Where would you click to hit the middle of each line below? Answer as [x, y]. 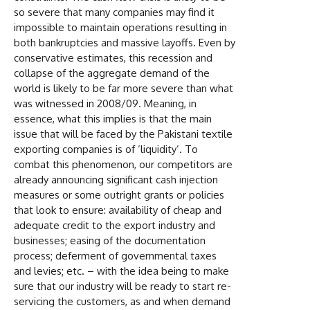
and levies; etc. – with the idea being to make [121, 271]
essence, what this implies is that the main [113, 118]
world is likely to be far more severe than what [124, 88]
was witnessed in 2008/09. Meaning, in [105, 103]
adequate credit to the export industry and [115, 225]
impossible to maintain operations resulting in [120, 27]
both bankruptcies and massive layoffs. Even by [125, 42]
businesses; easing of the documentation [110, 240]
